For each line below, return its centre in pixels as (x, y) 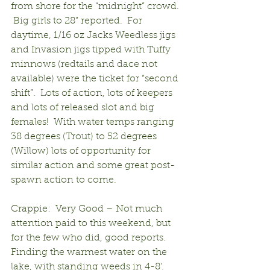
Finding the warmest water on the (90, 252)
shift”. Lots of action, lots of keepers (93, 93)
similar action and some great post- (93, 165)
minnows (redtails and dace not (85, 64)
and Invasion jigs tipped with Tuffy (92, 50)
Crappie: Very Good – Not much (88, 209)
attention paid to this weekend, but (92, 223)
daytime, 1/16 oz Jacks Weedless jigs (94, 35)
